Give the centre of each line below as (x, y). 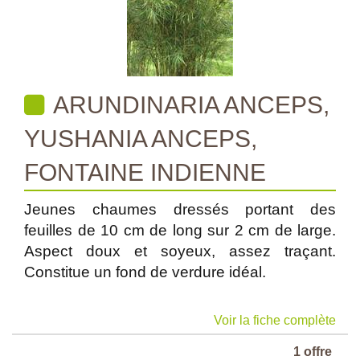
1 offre (313, 352)
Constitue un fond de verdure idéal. (145, 272)
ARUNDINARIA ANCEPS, (189, 105)
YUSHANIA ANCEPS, (141, 139)
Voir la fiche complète (275, 320)
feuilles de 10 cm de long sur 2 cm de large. (180, 230)
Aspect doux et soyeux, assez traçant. (180, 251)
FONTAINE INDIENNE (145, 172)
